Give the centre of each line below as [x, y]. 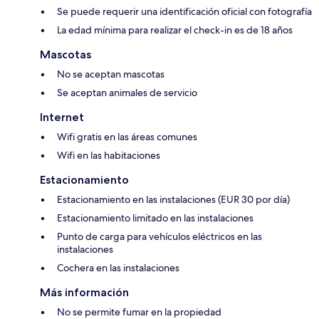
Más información [84, 292]
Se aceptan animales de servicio [127, 92]
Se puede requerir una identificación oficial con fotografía [184, 11]
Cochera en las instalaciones [118, 267]
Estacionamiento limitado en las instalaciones [155, 218]
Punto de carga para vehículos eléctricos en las [159, 236]
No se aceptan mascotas [111, 74]
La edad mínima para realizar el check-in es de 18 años [175, 30]
